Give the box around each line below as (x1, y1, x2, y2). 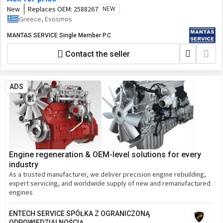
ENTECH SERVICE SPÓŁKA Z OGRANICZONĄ (9, 210, 150, 218)
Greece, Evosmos (19, 14, 72, 23)
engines (9, 188, 33, 197)
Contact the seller (65, 49, 130, 59)
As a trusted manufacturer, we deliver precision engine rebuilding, (9, 170, 206, 179)
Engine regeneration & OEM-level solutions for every (9, 150, 201, 159)
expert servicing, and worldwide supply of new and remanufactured (9, 179, 211, 188)
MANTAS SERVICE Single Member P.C (7, 32, 111, 39)
